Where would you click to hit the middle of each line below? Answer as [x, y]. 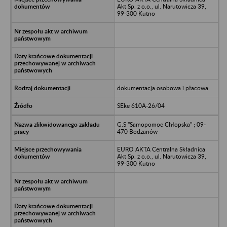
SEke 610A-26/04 [141, 105]
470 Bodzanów [137, 131]
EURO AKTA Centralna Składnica [161, 149]
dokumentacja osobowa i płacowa [162, 88]
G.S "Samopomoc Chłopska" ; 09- [161, 124]
